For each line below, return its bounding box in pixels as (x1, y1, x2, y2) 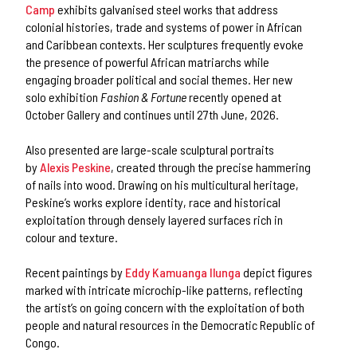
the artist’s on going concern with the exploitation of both (25, 299, 305, 315)
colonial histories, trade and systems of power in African (25, 18, 303, 34)
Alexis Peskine (40, 159, 112, 175)
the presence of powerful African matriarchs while (25, 53, 270, 69)
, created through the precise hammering (111, 159, 312, 175)
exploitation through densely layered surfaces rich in (25, 211, 284, 227)
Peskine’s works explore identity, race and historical (25, 194, 281, 210)
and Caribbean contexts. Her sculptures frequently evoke (25, 36, 304, 52)
